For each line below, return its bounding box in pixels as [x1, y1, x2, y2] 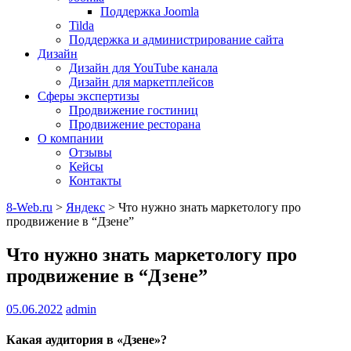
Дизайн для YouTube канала [69, 61, 218, 74]
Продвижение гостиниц [69, 103, 198, 117]
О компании [38, 132, 103, 145]
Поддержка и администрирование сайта [69, 33, 284, 46]
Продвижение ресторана [69, 118, 201, 131]
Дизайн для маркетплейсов [69, 75, 214, 89]
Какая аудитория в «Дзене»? [6, 333, 167, 347]
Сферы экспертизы [38, 89, 139, 103]
